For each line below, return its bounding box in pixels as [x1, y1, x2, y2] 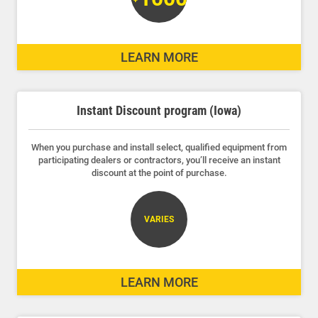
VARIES [144, 214, 174, 224]
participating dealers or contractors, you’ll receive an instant [38, 154, 280, 165]
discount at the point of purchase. [91, 167, 227, 178]
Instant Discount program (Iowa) [77, 102, 241, 118]
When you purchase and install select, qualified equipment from [31, 141, 287, 153]
